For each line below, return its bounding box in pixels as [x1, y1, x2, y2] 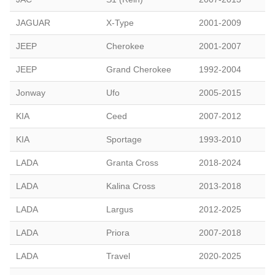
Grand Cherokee [106, 64, 171, 74]
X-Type [106, 17, 134, 28]
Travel [106, 250, 130, 261]
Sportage [106, 134, 142, 144]
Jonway [16, 87, 45, 98]
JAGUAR [16, 17, 50, 28]
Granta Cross [106, 157, 158, 168]
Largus [106, 204, 133, 214]
